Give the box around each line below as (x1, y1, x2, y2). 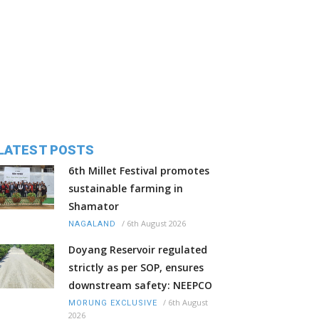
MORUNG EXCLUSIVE (68, 298, 157, 308)
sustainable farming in (68, 182, 183, 196)
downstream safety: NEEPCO (68, 278, 212, 293)
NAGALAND (68, 219, 116, 229)
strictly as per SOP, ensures (68, 261, 204, 275)
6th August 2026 (127, 218, 186, 229)
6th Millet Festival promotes (68, 164, 209, 178)
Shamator (68, 199, 119, 214)
